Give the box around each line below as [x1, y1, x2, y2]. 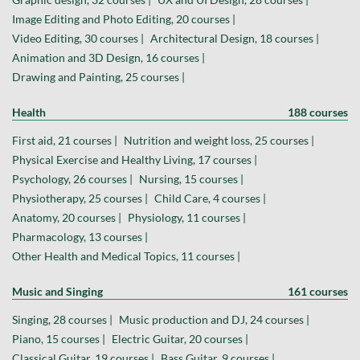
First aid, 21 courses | [12, 133, 117, 148]
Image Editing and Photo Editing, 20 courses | [12, 12, 235, 27]
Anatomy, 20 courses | [12, 211, 121, 225]
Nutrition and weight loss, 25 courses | [124, 133, 314, 148]
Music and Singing [12, 284, 103, 299]
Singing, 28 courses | [12, 313, 112, 327]
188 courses [288, 105, 348, 120]
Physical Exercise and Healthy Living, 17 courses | [12, 153, 257, 167]
